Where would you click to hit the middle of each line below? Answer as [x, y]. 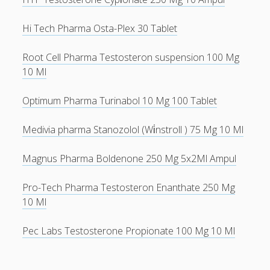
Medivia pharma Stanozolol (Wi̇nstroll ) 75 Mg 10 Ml [133, 130]
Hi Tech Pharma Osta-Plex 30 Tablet [100, 28]
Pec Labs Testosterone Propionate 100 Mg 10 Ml [129, 231]
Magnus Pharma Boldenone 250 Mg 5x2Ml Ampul [130, 159]
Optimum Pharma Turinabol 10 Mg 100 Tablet [120, 101]
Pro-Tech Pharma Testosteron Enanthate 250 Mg [129, 187]
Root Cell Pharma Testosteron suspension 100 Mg [131, 57]
